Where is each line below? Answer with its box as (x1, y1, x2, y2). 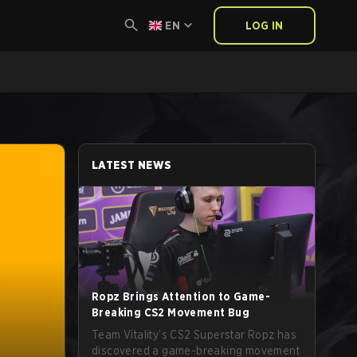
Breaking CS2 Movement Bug (92, 306, 249, 319)
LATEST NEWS (92, 159, 172, 171)
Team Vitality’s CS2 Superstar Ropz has (92, 328, 297, 341)
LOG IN (245, 19, 284, 32)
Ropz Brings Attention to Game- (92, 290, 270, 303)
